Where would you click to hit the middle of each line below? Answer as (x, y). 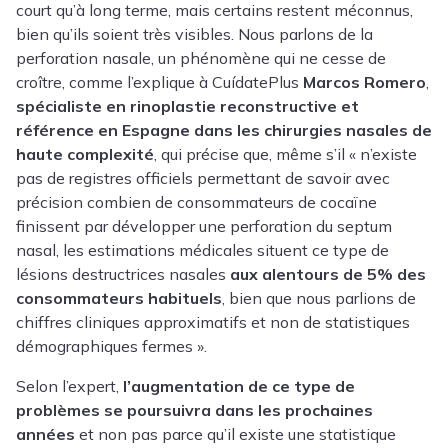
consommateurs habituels (119, 297)
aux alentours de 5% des (328, 273)
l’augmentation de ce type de (239, 385)
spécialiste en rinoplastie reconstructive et (187, 105)
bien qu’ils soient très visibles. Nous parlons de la (194, 33)
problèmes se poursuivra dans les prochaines (194, 409)
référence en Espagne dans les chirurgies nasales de (224, 129)
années (45, 433)
